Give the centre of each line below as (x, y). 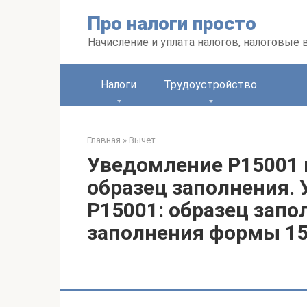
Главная (104, 140)
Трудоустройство (210, 85)
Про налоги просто (172, 24)
